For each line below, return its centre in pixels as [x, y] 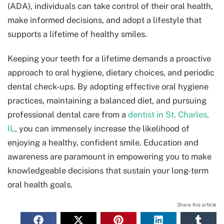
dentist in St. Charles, [168, 115]
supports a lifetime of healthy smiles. [77, 34]
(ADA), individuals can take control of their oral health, [110, 6]
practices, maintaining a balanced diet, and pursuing [107, 101]
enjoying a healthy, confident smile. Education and [103, 143]
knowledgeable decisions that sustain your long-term [108, 171]
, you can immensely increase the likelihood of [102, 129]
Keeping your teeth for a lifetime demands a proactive [109, 59]
